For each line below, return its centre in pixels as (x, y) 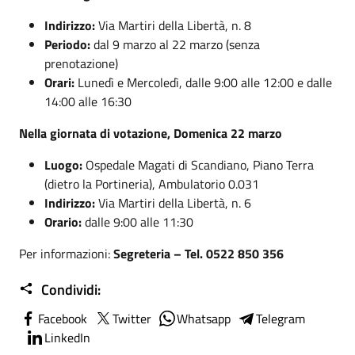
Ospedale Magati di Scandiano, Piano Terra (198, 164)
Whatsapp (204, 318)
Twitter (132, 318)
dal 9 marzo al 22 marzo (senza (175, 44)
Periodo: (67, 44)
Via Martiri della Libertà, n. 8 (173, 25)
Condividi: (69, 289)
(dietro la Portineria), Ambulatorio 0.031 (152, 183)
